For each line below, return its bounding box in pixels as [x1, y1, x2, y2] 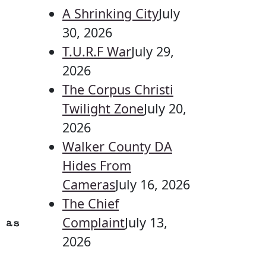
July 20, [144, 100, 186, 117]
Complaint [62, 214, 125, 231]
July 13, [125, 214, 167, 231]
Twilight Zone [62, 100, 144, 117]
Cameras [62, 176, 115, 193]
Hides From [62, 157, 131, 174]
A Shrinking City [62, 5, 159, 22]
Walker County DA [62, 138, 172, 155]
